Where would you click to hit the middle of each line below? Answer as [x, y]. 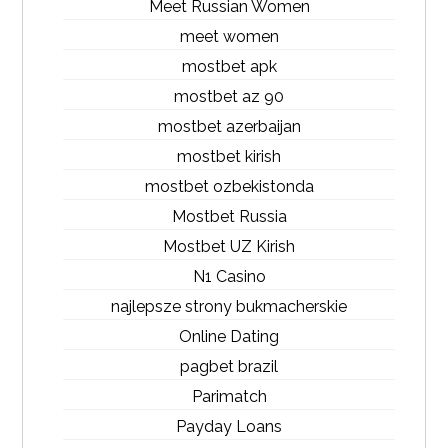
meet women [229, 36]
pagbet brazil [229, 366]
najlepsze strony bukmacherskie [229, 306]
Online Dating [229, 336]
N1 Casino [229, 276]
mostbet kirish [229, 156]
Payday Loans [229, 426]
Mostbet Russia [229, 216]
